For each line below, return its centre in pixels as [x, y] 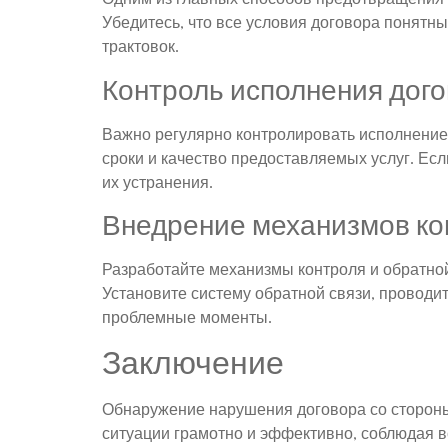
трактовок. [140, 46]
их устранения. [157, 181]
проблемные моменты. [187, 316]
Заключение [193, 362]
